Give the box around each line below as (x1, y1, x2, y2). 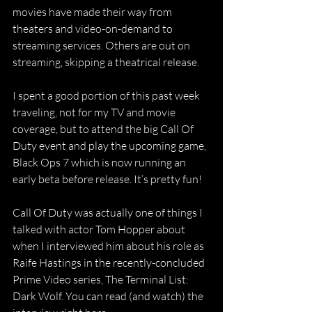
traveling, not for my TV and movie (13, 105, 178, 119)
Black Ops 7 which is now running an (13, 155, 188, 169)
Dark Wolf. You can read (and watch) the (13, 289, 205, 303)
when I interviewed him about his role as (13, 239, 206, 253)
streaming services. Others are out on (13, 38, 192, 52)
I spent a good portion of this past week (13, 88, 202, 102)
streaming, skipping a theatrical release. (13, 55, 199, 69)
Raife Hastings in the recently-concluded (13, 256, 207, 270)
